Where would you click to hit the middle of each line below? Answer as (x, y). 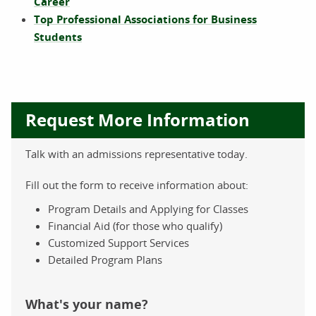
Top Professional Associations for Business (145, 20)
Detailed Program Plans (105, 260)
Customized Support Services (119, 243)
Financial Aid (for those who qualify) (135, 226)
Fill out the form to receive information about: (137, 185)
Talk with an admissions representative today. (136, 154)
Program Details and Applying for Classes (148, 209)
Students (58, 37)
